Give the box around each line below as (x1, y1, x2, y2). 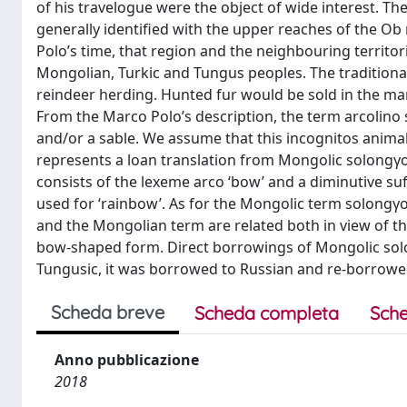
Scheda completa (194, 302, 339, 324)
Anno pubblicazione (55, 350, 199, 370)
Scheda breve (51, 301, 164, 323)
